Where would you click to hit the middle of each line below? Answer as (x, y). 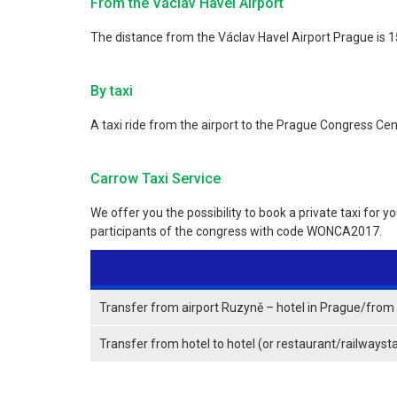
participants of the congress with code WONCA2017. (236, 231)
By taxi (112, 91)
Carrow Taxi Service (156, 179)
